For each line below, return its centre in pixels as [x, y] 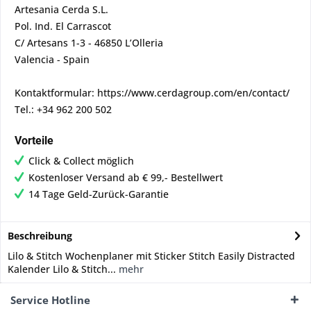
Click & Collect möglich [81, 161]
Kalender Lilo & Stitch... [62, 269]
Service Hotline [50, 300]
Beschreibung [40, 236]
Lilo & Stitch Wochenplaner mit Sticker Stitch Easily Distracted [151, 256]
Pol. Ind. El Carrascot [63, 26]
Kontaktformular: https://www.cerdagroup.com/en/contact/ [152, 93]
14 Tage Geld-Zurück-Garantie [99, 194]
